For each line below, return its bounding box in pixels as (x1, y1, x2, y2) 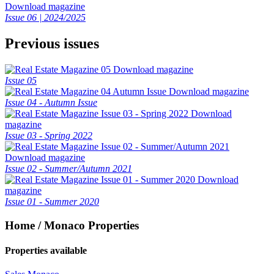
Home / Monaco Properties (5, 218, 139, 232)
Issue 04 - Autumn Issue (5, 97, 97, 108)
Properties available (5, 245, 87, 256)
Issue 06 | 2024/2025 (5, 12, 86, 23)
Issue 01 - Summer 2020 (5, 196, 99, 207)
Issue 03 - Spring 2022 (5, 130, 92, 141)
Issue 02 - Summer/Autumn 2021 (5, 163, 132, 174)
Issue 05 (5, 75, 37, 86)
